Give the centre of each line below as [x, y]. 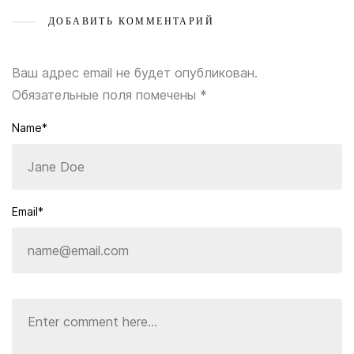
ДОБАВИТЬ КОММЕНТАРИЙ [131, 21]
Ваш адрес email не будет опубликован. [135, 73]
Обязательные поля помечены [106, 95]
